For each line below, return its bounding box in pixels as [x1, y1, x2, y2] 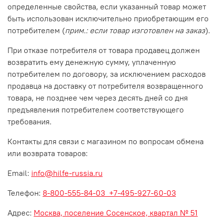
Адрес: [7, 207, 34, 218]
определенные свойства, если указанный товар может [7, 1, 206, 11]
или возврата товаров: [7, 148, 88, 158]
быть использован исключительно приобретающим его [7, 13, 209, 23]
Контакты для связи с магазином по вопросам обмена [7, 136, 204, 146]
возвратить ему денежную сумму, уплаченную [7, 56, 176, 67]
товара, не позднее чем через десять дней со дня [7, 92, 188, 103]
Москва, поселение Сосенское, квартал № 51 [34, 207, 198, 218]
